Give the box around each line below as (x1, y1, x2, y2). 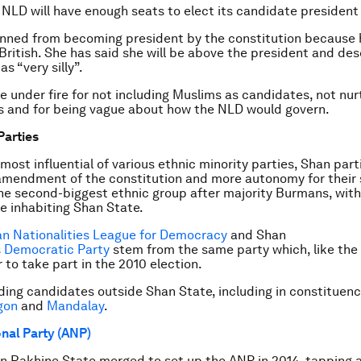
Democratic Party (4, 242, 110, 258)
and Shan (227, 227, 286, 243)
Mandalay (47, 298, 104, 314)
